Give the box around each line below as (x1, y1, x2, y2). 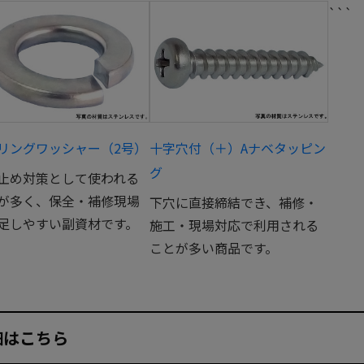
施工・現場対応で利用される (149, 215, 318, 235)
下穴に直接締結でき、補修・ (149, 193, 318, 212)
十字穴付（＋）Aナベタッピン (149, 138, 326, 158)
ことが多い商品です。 (149, 238, 278, 258)
